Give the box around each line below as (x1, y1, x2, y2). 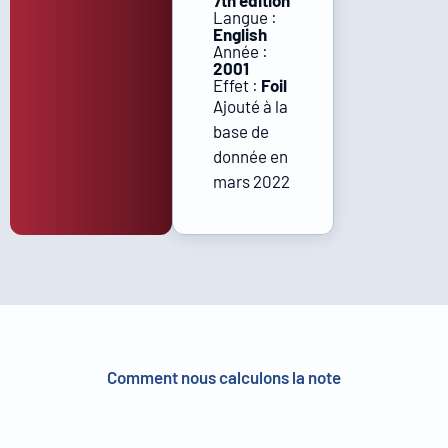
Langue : (212, 7, 277, 27)
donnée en (212, 146, 288, 166)
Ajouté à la (212, 96, 288, 116)
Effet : (212, 75, 261, 95)
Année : (212, 41, 268, 61)
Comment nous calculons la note (107, 367, 341, 387)
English (212, 24, 267, 44)
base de (212, 121, 269, 141)
